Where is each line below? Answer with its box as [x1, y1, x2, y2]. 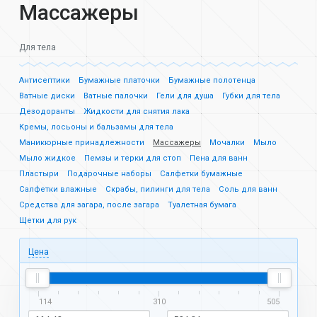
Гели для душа [156, 91, 214, 101]
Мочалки [209, 138, 245, 148]
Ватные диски [19, 91, 75, 101]
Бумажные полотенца [168, 76, 255, 86]
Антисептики [19, 76, 70, 86]
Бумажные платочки [79, 76, 160, 86]
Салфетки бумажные [160, 169, 243, 179]
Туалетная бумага [168, 200, 236, 210]
